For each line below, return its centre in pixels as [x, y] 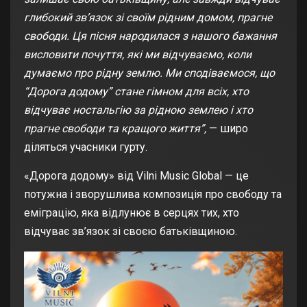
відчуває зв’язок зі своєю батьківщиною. [132, 232]
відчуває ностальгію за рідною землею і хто [138, 110]
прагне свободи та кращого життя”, [115, 129]
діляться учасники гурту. [86, 147]
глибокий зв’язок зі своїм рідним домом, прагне [148, 18]
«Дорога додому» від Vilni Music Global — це [136, 176]
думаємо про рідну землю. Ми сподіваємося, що [149, 73]
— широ [227, 129]
